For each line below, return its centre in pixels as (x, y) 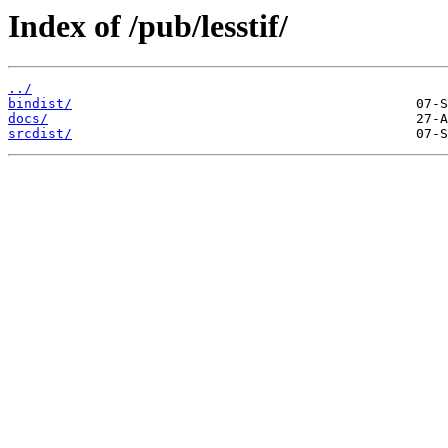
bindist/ (40, 104)
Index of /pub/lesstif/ (148, 26)
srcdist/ (40, 134)
